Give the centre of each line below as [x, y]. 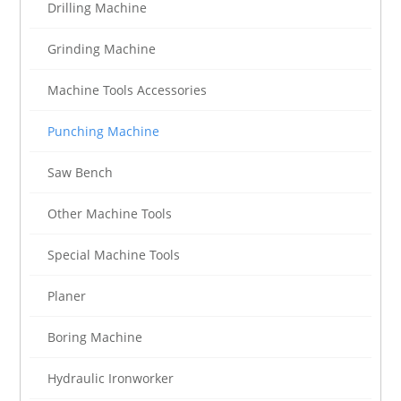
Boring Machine [95, 337]
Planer [67, 296]
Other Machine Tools [110, 214]
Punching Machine [104, 132]
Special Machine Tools [114, 255]
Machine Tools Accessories [128, 90]
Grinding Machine [102, 49]
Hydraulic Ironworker [111, 379]
